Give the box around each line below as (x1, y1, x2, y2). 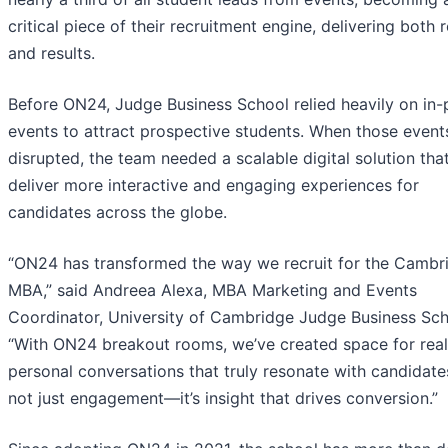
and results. (8, 43, 95, 64)
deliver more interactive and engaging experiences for (8, 175, 419, 196)
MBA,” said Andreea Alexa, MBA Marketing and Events (8, 280, 417, 301)
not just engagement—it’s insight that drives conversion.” (8, 388, 438, 409)
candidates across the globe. (8, 202, 227, 223)
